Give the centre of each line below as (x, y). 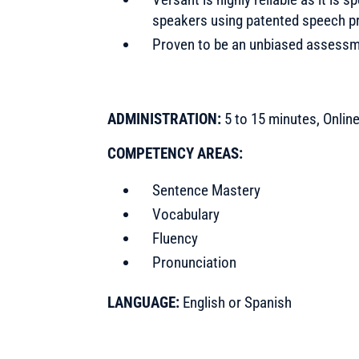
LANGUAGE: (145, 302)
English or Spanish (238, 302)
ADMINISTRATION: (166, 119)
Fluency (175, 238)
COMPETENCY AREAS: (175, 153)
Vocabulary (186, 214)
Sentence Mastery (207, 190)
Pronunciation (195, 262)
